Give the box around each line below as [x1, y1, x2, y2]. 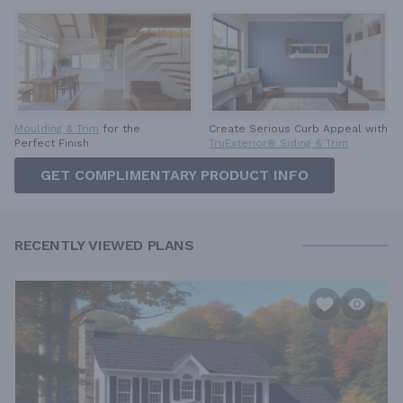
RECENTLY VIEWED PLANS [14, 237, 194, 255]
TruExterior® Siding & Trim [209, 137, 348, 150]
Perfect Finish [14, 137, 89, 150]
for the [99, 122, 144, 136]
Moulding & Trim [14, 122, 99, 136]
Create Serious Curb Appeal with [209, 122, 388, 136]
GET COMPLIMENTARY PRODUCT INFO [40, 166, 309, 184]
